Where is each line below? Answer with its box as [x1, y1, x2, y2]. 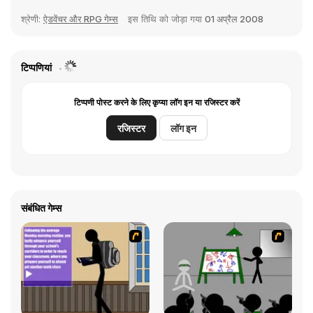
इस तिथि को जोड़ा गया [128, 13, 205, 24]
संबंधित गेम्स [21, 202, 61, 214]
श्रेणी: [21, 13, 43, 24]
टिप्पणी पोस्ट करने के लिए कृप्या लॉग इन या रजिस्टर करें [73, 97, 240, 108]
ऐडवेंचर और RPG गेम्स [43, 13, 118, 24]
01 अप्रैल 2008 [205, 13, 263, 24]
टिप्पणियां [21, 61, 54, 73]
